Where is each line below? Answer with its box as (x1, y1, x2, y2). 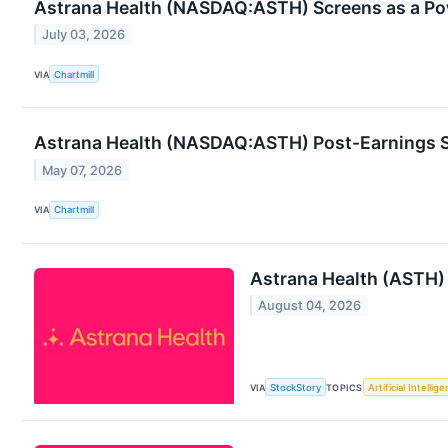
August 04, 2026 (258, 297, 362, 313)
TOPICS (326, 381, 363, 393)
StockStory (270, 381, 322, 393)
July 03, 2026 (42, 27, 126, 43)
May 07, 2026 (42, 162, 123, 178)
